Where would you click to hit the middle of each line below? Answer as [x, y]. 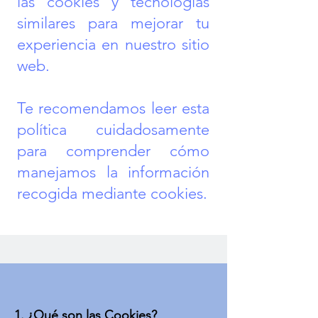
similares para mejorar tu [113, 23]
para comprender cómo [113, 151]
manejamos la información [113, 172]
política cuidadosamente [113, 130]
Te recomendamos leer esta [113, 108]
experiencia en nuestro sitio [113, 44]
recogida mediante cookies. [112, 193]
